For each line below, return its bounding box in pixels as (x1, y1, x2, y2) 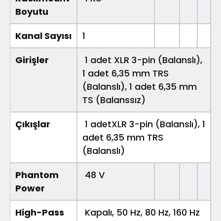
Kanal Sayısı (15, 29, 72, 42)
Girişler (15, 53, 49, 66)
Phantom (15, 168, 59, 181)
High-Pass (15, 206, 64, 219)
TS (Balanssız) (82, 93, 146, 106)
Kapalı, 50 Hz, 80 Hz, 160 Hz (82, 206, 200, 219)
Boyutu (15, 5, 48, 18)
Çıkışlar (15, 117, 50, 130)
